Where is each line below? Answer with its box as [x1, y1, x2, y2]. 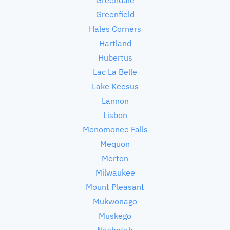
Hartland [99, 37, 131, 48]
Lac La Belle [93, 66, 137, 77]
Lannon [101, 95, 129, 106]
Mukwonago [93, 196, 137, 206]
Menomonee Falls [82, 124, 148, 135]
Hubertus [98, 52, 132, 63]
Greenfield [95, 9, 135, 20]
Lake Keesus [91, 81, 139, 91]
